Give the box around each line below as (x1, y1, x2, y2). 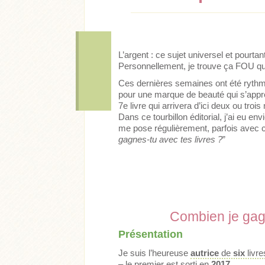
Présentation (118, 228, 183, 241)
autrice (190, 247, 219, 258)
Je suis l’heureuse (118, 247, 191, 258)
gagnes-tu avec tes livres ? (118, 134, 223, 145)
